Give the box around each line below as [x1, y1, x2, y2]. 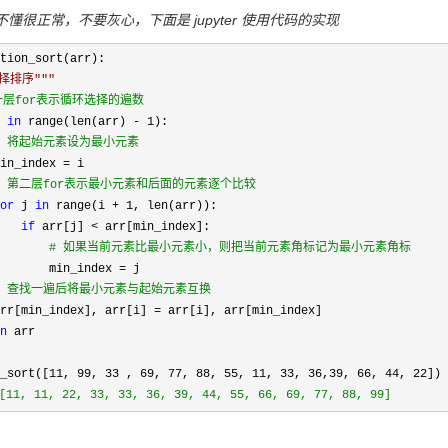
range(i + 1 [49, 199, 133, 213]
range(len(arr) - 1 [21, 115, 154, 129]
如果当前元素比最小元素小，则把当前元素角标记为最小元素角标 [56, 241, 411, 255]
